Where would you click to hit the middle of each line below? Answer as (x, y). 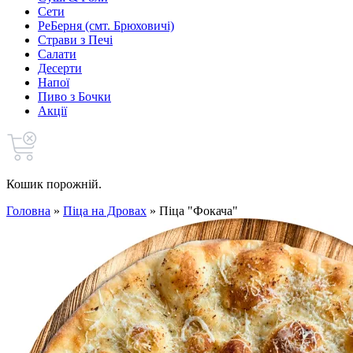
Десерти (60, 68)
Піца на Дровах (105, 211)
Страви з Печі (75, 40)
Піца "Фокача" (199, 211)
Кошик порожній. (54, 184)
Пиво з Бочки (74, 97)
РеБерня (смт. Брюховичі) (106, 26)
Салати (57, 54)
